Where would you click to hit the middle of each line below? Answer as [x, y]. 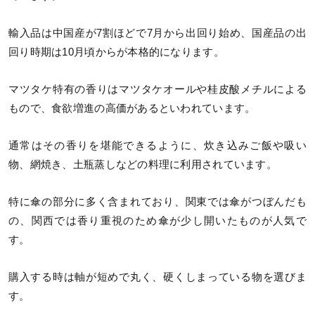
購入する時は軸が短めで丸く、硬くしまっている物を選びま [157, 277]
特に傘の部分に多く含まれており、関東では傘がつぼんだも [157, 202]
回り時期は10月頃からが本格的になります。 [116, 52]
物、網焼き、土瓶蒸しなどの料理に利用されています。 [143, 165]
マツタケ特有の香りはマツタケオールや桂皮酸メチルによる [157, 90]
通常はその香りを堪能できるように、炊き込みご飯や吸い [157, 146]
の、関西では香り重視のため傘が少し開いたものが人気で [157, 221]
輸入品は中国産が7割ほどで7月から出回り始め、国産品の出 [157, 33]
